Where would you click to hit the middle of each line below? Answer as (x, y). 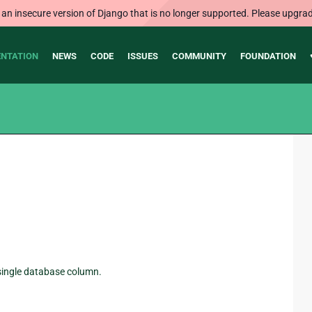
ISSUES (142, 56)
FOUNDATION (268, 56)
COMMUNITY (199, 56)
